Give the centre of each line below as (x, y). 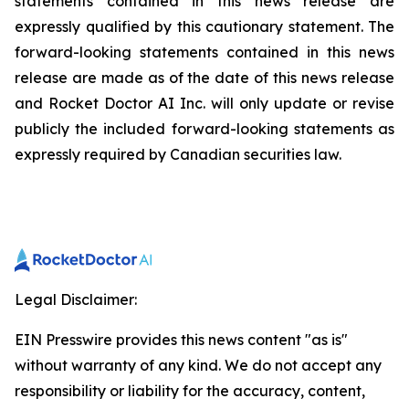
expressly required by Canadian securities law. (178, 154)
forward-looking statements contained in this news (204, 52)
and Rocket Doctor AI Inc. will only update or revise (204, 103)
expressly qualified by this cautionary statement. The (204, 26)
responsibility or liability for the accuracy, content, (190, 391)
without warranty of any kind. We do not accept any (198, 365)
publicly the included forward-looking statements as (204, 129)
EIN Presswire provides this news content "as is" (181, 340)
